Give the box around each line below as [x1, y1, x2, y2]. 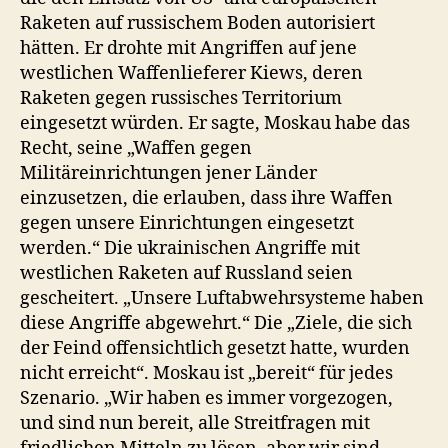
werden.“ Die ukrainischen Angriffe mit [20, 236, 360, 260]
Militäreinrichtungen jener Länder [20, 161, 317, 185]
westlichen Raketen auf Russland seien [20, 261, 353, 285]
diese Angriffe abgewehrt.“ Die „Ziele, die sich [20, 311, 412, 335]
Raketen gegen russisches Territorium [20, 86, 342, 110]
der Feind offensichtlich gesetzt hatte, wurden [20, 336, 410, 360]
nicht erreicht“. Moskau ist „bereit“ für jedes [20, 361, 393, 385]
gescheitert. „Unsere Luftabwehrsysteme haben [20, 286, 424, 310]
